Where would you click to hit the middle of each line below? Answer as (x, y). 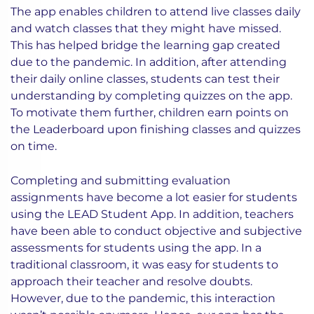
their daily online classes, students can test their (145, 78)
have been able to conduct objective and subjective (156, 231)
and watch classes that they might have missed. (146, 28)
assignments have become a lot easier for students (154, 197)
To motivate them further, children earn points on (150, 112)
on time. (34, 146)
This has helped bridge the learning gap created (145, 45)
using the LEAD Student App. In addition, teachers (152, 214)
